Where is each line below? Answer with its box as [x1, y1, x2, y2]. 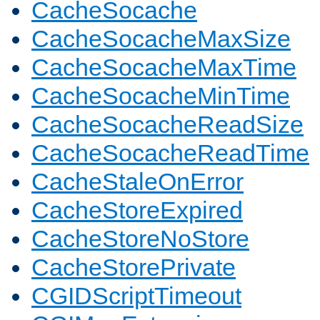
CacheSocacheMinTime [31, 82, 290, 110]
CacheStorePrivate [31, 254, 236, 281]
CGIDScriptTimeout [31, 282, 241, 310]
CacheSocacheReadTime [31, 139, 309, 167]
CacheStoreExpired [31, 196, 243, 224]
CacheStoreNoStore [31, 225, 249, 253]
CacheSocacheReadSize [31, 111, 304, 139]
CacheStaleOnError [31, 168, 244, 196]
